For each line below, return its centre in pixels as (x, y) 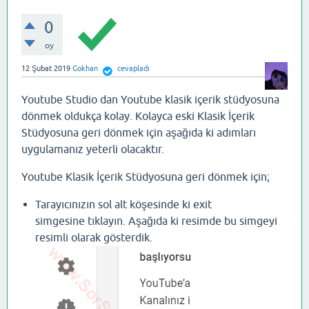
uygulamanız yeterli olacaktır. (93, 149)
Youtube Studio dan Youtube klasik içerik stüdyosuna (150, 99)
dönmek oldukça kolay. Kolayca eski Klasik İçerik (138, 116)
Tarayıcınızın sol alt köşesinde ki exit (123, 204)
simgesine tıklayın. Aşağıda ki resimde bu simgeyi (156, 220)
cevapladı (134, 68)
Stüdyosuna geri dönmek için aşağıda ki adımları (139, 132)
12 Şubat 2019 (46, 68)
